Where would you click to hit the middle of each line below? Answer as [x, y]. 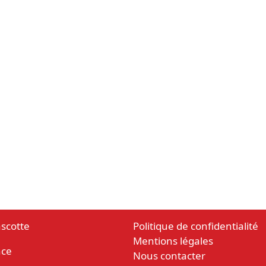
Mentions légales [173, 241]
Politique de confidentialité [196, 226]
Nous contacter [169, 256]
